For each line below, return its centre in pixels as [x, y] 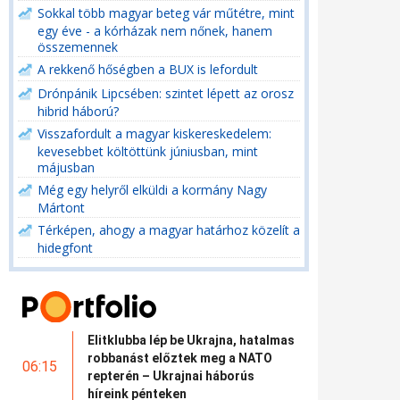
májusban [66, 167]
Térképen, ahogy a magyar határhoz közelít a [169, 230]
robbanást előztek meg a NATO [180, 358]
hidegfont [65, 247]
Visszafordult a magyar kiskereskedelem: [154, 133]
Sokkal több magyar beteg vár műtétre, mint [166, 13]
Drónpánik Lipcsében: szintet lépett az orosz [166, 93]
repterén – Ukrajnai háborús [171, 375]
